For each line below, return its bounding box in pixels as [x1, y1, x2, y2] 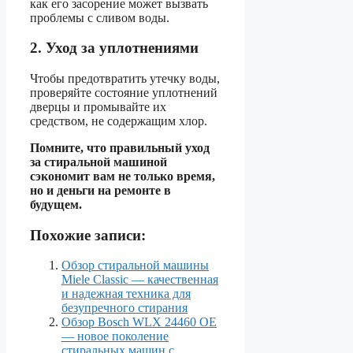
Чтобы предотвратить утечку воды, [30, 71, 220, 85]
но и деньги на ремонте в [30, 183, 171, 197]
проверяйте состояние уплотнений [30, 85, 217, 99]
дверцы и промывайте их [30, 99, 166, 113]
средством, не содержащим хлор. [30, 113, 207, 128]
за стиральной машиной [30, 154, 167, 169]
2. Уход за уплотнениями [30, 39, 199, 57]
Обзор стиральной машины [61, 258, 209, 273]
